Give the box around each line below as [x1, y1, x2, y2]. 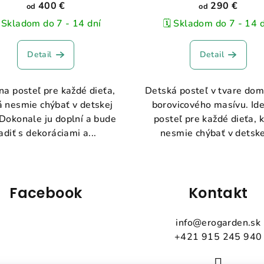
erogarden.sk [202, 216, 261, 229]
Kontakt [188, 183, 248, 203]
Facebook [9, 183, 82, 203]
